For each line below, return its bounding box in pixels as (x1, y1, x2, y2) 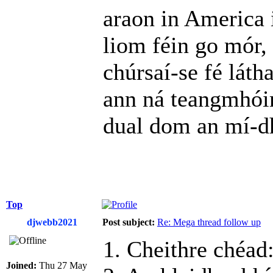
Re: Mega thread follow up (157, 217, 261, 228)
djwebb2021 (26, 217, 77, 228)
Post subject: (102, 217, 155, 228)
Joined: (6, 260, 37, 271)
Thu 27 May (37, 260, 87, 271)
